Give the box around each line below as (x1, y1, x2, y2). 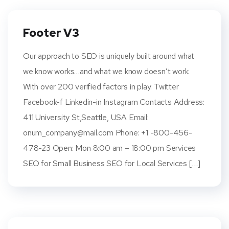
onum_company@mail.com (23, 127, 113, 138)
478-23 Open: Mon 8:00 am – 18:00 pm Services (23, 143, 196, 153)
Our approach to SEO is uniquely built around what (23, 51, 195, 61)
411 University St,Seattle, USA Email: (23, 112, 149, 123)
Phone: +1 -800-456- (113, 127, 192, 138)
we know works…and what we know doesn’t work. (23, 66, 190, 77)
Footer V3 (23, 26, 79, 40)
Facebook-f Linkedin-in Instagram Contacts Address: (23, 97, 204, 107)
